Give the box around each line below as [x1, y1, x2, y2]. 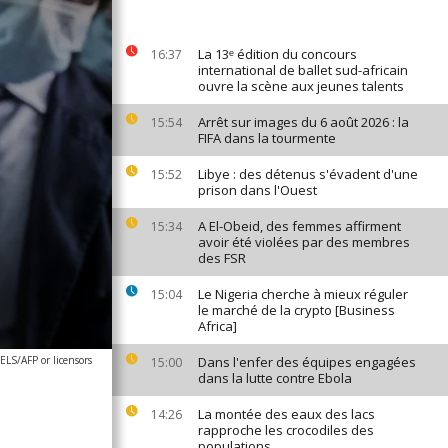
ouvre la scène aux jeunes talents [198, 77, 404, 95]
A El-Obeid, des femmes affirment [198, 217, 401, 235]
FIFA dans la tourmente [198, 129, 336, 147]
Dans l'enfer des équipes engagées [198, 353, 416, 371]
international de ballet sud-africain [198, 61, 408, 79]
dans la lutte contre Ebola [198, 369, 352, 387]
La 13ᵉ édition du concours [198, 45, 357, 63]
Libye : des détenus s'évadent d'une [198, 165, 418, 183]
